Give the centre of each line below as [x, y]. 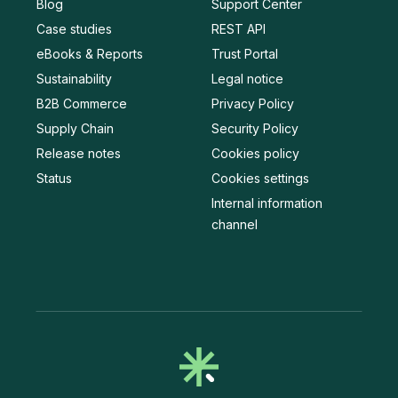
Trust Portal [245, 53]
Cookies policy [255, 153]
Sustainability [74, 78]
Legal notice [247, 78]
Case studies [74, 28]
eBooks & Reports [90, 53]
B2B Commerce [82, 103]
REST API [239, 28]
